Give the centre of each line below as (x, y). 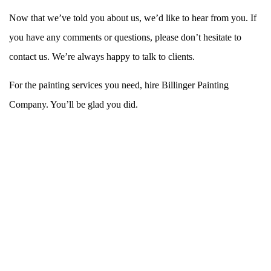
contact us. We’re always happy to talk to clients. (102, 56)
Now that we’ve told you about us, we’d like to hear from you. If (133, 18)
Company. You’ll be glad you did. (73, 104)
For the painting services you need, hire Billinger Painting (119, 85)
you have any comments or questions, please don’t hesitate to (125, 37)
